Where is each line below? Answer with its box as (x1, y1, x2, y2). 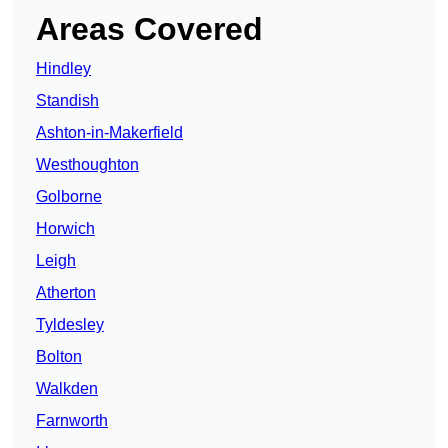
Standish (36, 92, 99, 110)
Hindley (36, 60, 91, 78)
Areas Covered (36, 11, 263, 48)
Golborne (36, 188, 102, 206)
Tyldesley (36, 316, 104, 334)
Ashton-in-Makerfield (36, 124, 183, 142)
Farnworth (36, 412, 108, 430)
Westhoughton (36, 156, 139, 174)
